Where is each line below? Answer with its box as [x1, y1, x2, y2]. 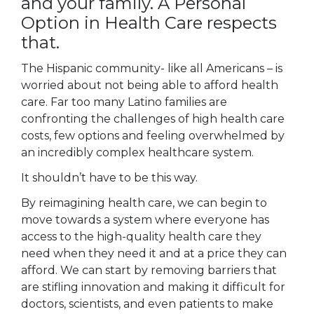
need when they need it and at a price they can [20, 246, 287, 260]
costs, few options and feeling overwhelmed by [20, 129, 285, 143]
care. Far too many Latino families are [20, 95, 227, 109]
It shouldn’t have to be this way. [20, 171, 198, 185]
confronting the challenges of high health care [20, 112, 285, 126]
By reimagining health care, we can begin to [20, 196, 267, 210]
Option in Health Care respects [20, 12, 277, 33]
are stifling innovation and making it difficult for [20, 280, 285, 294]
